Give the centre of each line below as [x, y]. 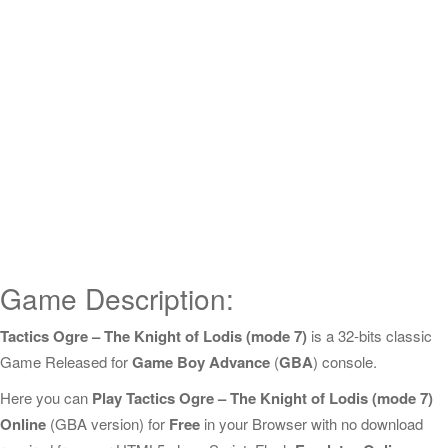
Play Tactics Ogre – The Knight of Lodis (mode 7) [262, 398]
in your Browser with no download [311, 423]
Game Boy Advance [201, 362]
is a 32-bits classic [369, 335]
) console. [345, 361]
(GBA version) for [107, 423]
